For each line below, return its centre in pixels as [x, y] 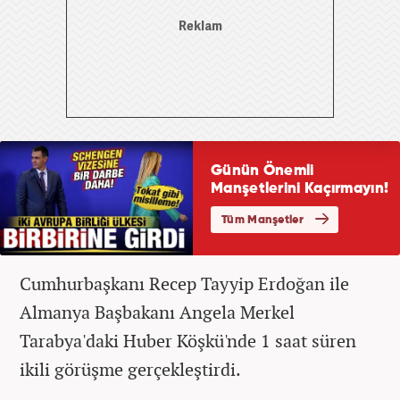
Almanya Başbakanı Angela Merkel [157, 312]
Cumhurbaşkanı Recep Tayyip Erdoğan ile [184, 283]
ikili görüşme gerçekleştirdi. [130, 369]
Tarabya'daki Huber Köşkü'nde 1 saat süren [188, 340]
